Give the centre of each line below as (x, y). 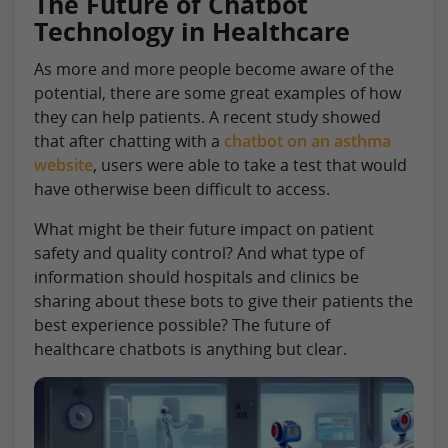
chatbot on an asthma (307, 140)
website (63, 164)
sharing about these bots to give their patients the (223, 300)
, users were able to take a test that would (250, 164)
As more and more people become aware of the (214, 68)
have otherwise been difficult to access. (182, 188)
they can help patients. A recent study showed (207, 116)
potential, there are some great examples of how (217, 92)
